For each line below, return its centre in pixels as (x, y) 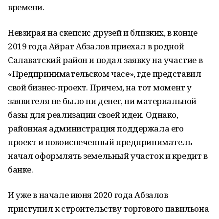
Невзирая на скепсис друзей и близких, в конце (103, 33)
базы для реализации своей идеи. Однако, (93, 115)
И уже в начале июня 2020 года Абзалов (88, 195)
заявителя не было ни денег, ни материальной (102, 101)
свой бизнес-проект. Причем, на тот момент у (100, 87)
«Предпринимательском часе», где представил (105, 74)
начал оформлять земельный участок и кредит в (108, 156)
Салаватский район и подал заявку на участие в (105, 60)
